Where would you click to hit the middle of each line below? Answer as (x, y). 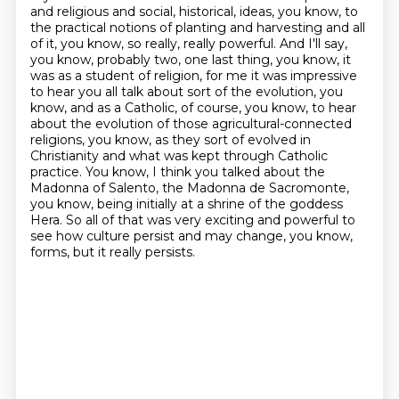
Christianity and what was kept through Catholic (179, 156)
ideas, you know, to (298, 12)
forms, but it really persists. (112, 252)
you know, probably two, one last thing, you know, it (190, 60)
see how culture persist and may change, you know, (191, 236)
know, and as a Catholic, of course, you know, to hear (193, 108)
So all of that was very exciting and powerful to (210, 220)
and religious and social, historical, (134, 12)
